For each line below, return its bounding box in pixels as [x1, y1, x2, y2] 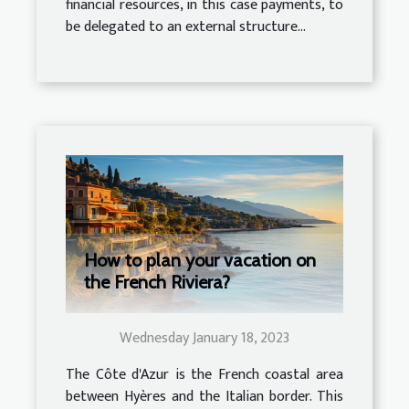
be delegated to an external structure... [66, 14, 306, 39]
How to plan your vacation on [84, 249, 316, 272]
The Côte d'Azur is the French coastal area [66, 362, 343, 388]
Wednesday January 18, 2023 [120, 326, 289, 351]
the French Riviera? [84, 271, 230, 294]
